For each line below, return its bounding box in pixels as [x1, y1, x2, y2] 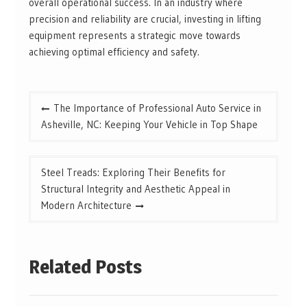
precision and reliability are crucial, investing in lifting [28, 12, 261, 26]
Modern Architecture [40, 199, 132, 212]
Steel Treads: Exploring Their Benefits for [40, 166, 225, 180]
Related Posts [28, 254, 142, 278]
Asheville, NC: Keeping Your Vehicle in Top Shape [40, 118, 258, 132]
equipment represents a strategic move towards [28, 29, 241, 42]
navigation [27, 113, 90, 130]
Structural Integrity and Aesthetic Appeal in [40, 182, 230, 196]
